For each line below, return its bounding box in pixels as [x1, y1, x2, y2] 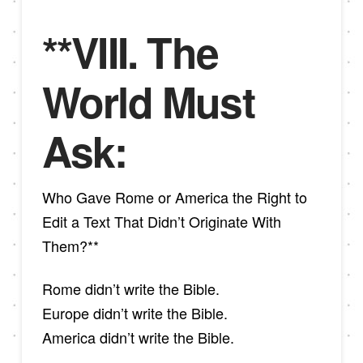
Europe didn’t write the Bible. [41, 302, 228, 324]
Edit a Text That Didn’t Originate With [41, 210, 281, 232]
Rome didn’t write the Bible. [41, 278, 220, 300]
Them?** [41, 234, 99, 256]
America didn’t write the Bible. [41, 327, 234, 348]
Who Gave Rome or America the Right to [41, 186, 307, 207]
